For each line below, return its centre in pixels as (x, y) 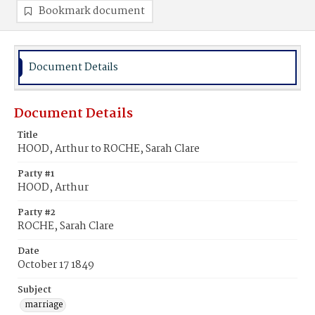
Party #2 (37, 213)
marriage (44, 305)
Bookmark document (92, 11)
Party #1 (36, 174)
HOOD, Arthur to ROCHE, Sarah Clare (109, 149)
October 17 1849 (56, 265)
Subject (34, 290)
